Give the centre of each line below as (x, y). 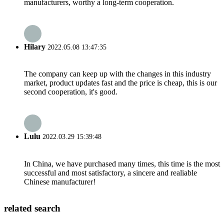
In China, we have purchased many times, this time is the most (122, 163)
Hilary (35, 46)
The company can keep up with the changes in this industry (117, 74)
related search (32, 208)
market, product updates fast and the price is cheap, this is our (120, 83)
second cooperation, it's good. (71, 92)
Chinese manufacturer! (60, 181)
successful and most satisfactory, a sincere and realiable (110, 172)
